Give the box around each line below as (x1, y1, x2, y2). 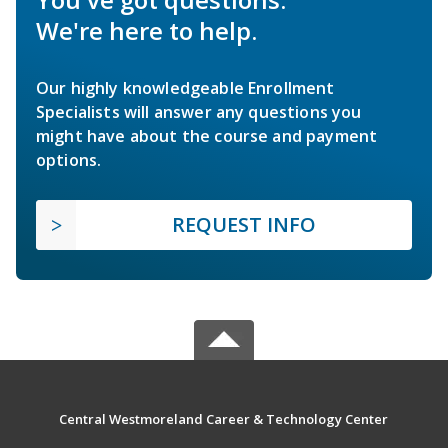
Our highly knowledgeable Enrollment (36, 76, 335, 99)
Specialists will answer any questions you (36, 100, 362, 123)
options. (36, 148, 102, 171)
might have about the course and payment (36, 124, 378, 147)
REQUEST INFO (172, 210, 316, 238)
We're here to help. (36, 13, 257, 47)
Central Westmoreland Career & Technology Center (59, 409, 389, 428)
